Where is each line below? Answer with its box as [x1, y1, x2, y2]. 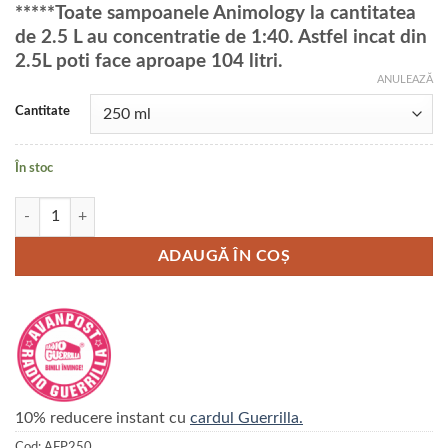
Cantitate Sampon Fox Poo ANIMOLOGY [14, 199, 267, 215]
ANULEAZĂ [377, 74, 433, 86]
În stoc [15, 162, 53, 175]
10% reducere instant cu [15, 409, 190, 426]
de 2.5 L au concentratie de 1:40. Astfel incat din [15, 28, 427, 48]
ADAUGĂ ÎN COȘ [157, 248, 291, 264]
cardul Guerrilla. [190, 409, 303, 426]
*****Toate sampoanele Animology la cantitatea [15, 4, 416, 24]
